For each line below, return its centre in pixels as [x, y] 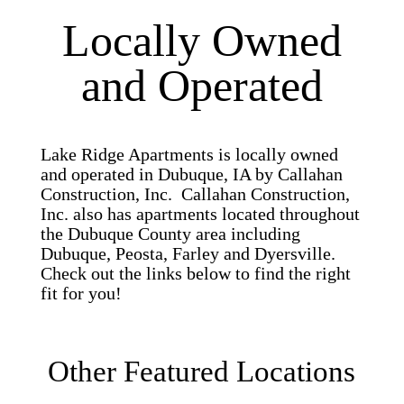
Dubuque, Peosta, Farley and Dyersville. [188, 254]
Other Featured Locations [202, 372]
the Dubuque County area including [170, 234]
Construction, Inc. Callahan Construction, [195, 194]
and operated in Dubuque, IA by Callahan [191, 174]
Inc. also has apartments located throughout [200, 214]
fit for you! [81, 294]
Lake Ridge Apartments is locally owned [189, 155]
